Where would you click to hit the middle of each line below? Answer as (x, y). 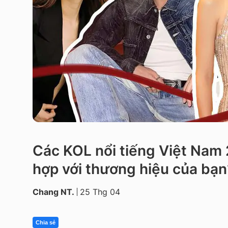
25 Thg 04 (100, 192)
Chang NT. (53, 192)
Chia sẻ (46, 222)
